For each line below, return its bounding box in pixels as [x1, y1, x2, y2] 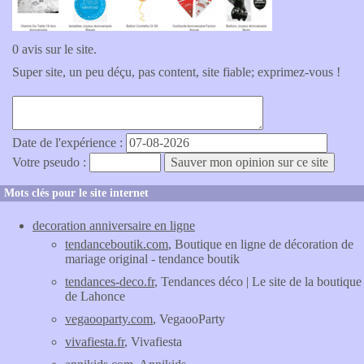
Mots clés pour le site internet [4, 187, 149, 199]
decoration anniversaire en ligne [32, 219, 195, 232]
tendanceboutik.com [65, 237, 168, 251]
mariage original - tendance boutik [65, 252, 240, 266]
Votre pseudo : [12, 155, 89, 169]
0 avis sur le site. [12, 42, 97, 56]
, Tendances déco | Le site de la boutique [154, 275, 362, 288]
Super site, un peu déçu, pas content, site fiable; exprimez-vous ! [12, 65, 340, 79]
